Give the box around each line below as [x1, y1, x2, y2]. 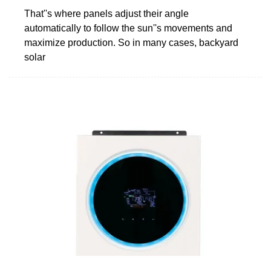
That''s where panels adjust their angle [24, 8, 189, 19]
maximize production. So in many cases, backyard [24, 37, 238, 48]
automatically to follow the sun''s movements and [24, 22, 232, 33]
